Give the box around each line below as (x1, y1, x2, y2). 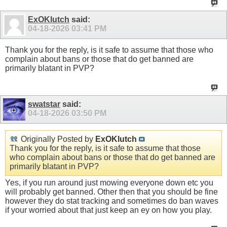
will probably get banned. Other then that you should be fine (5, 187, 218, 196)
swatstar (28, 99, 60, 108)
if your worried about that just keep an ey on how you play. (5, 205, 212, 214)
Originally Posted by (19, 134, 95, 143)
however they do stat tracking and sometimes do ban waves (5, 196, 218, 205)
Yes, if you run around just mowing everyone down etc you (5, 178, 213, 187)
